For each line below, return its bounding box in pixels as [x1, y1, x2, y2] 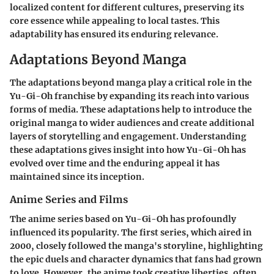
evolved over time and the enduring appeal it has [10, 158, 220, 169]
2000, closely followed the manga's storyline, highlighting [10, 240, 263, 252]
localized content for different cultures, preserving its [10, 1, 244, 13]
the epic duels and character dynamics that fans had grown [10, 254, 262, 265]
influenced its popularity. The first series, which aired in [10, 227, 252, 239]
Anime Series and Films [10, 193, 128, 206]
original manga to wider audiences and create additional [10, 117, 254, 129]
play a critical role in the [146, 77, 252, 89]
